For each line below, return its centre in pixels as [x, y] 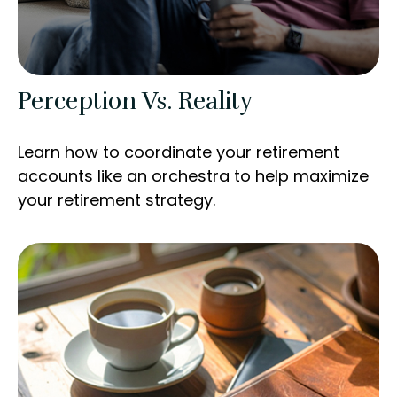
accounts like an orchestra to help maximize [193, 176]
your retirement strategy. [117, 200]
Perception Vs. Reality [135, 101]
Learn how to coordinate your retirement [179, 152]
